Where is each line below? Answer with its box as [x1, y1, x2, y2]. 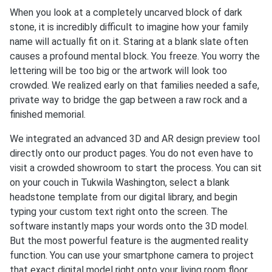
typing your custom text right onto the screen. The [10, 205, 228, 217]
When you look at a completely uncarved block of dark [10, 6, 242, 18]
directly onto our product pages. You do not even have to [10, 147, 253, 159]
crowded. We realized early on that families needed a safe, [10, 79, 259, 91]
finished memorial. [10, 108, 86, 120]
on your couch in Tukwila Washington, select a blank [10, 176, 229, 188]
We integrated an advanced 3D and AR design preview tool [10, 132, 260, 144]
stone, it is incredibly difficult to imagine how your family [10, 21, 248, 33]
